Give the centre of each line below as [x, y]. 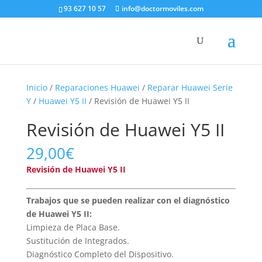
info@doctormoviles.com [162, 8]
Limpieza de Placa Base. [73, 227]
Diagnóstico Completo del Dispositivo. [100, 254]
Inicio [37, 87]
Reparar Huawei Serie [190, 87]
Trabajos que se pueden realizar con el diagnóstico [128, 200]
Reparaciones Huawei [97, 87]
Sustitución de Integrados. [77, 241]
